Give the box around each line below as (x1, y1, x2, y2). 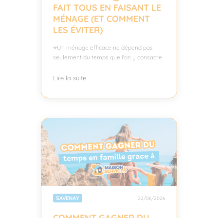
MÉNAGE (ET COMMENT (53, 13, 150, 24)
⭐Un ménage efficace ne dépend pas (53, 44, 153, 51)
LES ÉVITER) (53, 24, 103, 36)
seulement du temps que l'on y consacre (53, 54, 162, 61)
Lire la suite (53, 74, 86, 82)
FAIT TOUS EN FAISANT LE (53, 2, 161, 13)
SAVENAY (56, 195, 79, 202)
